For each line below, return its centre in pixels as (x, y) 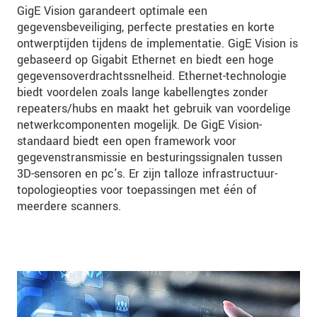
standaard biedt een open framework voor (127, 142)
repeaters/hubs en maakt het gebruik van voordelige (154, 109)
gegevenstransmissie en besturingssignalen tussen (150, 158)
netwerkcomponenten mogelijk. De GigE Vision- (139, 125)
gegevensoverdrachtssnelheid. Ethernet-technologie (152, 76)
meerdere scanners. (69, 207)
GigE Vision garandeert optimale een (112, 11)
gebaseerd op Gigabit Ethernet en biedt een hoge (145, 60)
